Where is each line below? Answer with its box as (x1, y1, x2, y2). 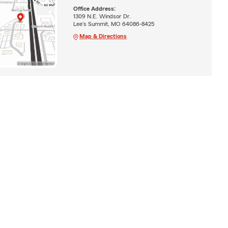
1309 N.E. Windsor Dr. (73, 13, 131, 19)
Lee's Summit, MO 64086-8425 (73, 20, 154, 27)
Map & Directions (79, 33, 127, 39)
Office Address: (73, 5, 116, 12)
